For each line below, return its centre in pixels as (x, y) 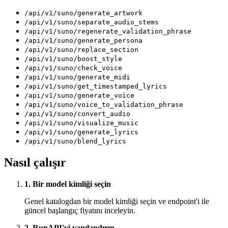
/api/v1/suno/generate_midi (77, 77)
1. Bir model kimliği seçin (68, 184)
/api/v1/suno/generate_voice (79, 96)
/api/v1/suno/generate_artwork (83, 13)
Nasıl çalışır (35, 163)
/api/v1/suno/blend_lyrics (75, 141)
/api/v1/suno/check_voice (73, 68)
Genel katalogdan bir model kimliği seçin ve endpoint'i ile (117, 202)
